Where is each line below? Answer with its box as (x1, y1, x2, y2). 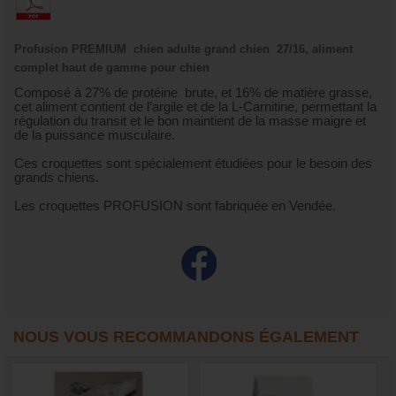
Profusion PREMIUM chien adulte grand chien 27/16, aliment (14, 42, 353, 57)
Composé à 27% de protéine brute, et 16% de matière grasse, (14, 85, 372, 100)
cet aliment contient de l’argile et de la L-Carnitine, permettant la (14, 99, 377, 114)
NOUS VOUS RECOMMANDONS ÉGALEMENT (13, 327, 359, 346)
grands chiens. (14, 170, 99, 185)
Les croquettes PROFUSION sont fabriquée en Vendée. (14, 198, 336, 213)
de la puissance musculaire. (14, 127, 175, 142)
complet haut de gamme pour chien (14, 61, 209, 75)
